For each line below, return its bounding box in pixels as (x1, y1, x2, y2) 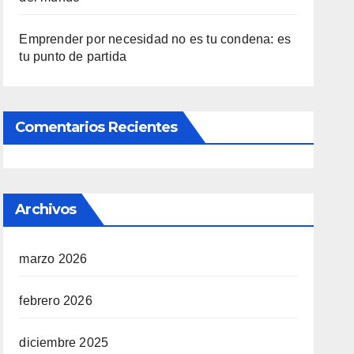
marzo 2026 (19, 251, 88, 265)
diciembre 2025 (19, 335, 109, 349)
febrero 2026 (19, 293, 92, 307)
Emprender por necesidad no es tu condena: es (19, 32, 292, 46)
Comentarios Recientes (15, 118, 178, 136)
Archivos (15, 200, 77, 218)
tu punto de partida (19, 49, 127, 63)
